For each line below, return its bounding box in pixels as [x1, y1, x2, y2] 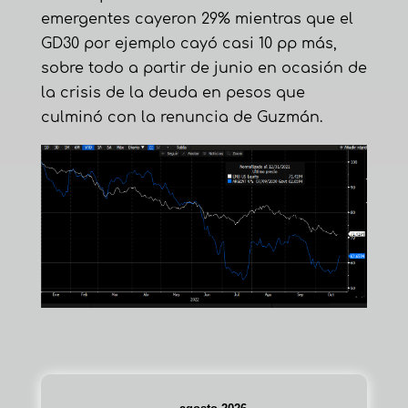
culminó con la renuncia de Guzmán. [40, 109, 322, 127]
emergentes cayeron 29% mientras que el [40, 11, 353, 28]
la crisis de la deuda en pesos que [40, 85, 305, 102]
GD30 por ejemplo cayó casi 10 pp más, [40, 36, 337, 53]
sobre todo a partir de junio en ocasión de [40, 60, 367, 77]
